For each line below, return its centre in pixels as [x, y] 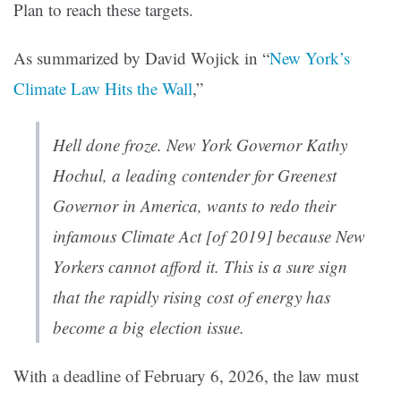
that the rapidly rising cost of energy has [192, 297]
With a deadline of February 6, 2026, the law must [186, 376]
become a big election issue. [149, 328]
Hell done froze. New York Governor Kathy [200, 145]
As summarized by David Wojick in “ [141, 58]
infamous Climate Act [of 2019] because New [209, 236]
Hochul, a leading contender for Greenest [195, 175]
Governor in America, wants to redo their [194, 206]
